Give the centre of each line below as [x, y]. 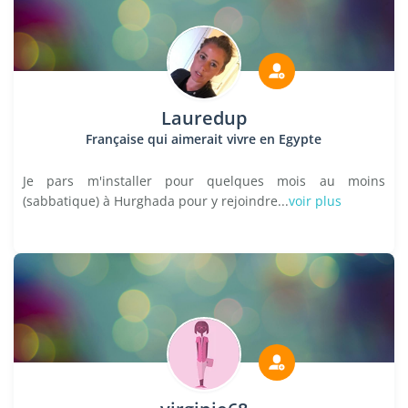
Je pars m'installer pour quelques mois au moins [204, 181]
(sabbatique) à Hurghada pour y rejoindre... [156, 201]
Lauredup [204, 118]
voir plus [315, 201]
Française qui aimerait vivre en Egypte [204, 139]
